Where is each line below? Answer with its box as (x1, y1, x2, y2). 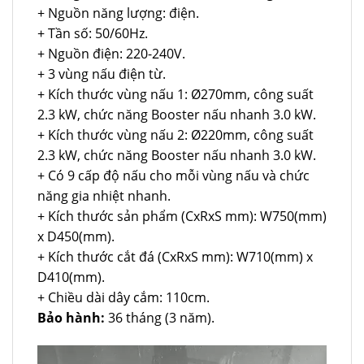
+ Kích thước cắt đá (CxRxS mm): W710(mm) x (37, 247, 313, 266)
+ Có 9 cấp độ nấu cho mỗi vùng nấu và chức (37, 166, 310, 184)
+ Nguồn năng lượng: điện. (37, 3, 199, 22)
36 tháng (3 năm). (105, 308, 214, 327)
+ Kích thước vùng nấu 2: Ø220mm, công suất (37, 125, 314, 144)
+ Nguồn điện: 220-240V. (37, 44, 185, 63)
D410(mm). (37, 267, 105, 286)
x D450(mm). (37, 227, 115, 245)
